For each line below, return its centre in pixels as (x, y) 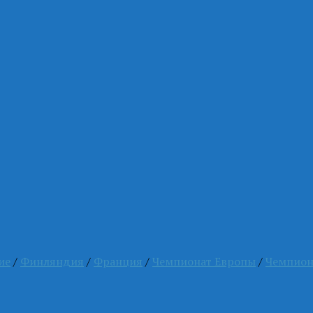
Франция (118, 261)
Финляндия (52, 261)
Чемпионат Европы (204, 261)
